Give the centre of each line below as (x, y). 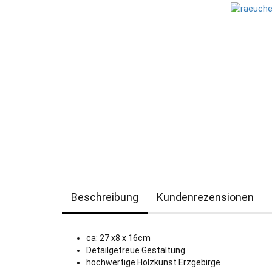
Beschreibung (105, 197)
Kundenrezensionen (205, 197)
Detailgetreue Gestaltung (136, 250)
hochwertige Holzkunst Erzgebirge (153, 262)
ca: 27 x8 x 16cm (118, 238)
